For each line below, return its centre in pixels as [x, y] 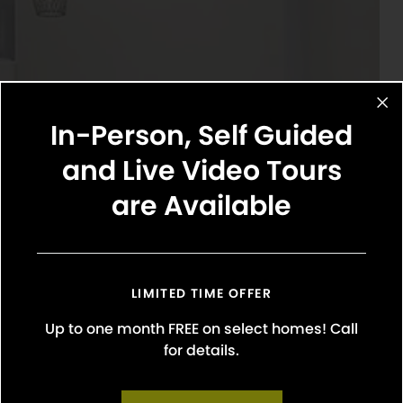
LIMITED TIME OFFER [201, 293]
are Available [201, 206]
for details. [201, 350]
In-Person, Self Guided [201, 136]
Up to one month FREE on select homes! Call [201, 329]
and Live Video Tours [201, 171]
